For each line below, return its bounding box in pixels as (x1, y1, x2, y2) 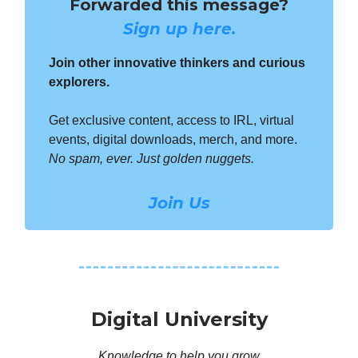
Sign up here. (122, 19, 236, 38)
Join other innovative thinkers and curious (49, 56, 305, 70)
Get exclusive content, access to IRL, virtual (49, 113, 294, 127)
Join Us (148, 193, 210, 213)
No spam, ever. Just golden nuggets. (49, 152, 254, 165)
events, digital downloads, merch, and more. (49, 133, 297, 146)
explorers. (49, 75, 109, 89)
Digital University (90, 308, 268, 331)
